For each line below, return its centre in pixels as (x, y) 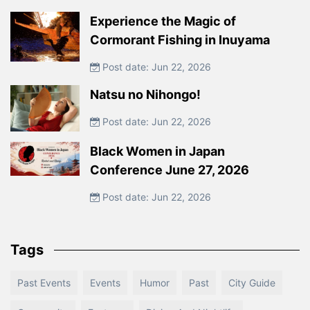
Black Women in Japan (157, 151)
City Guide (252, 282)
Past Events (44, 282)
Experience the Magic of (163, 21)
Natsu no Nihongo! (145, 95)
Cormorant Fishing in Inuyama (180, 40)
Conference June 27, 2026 (170, 170)
